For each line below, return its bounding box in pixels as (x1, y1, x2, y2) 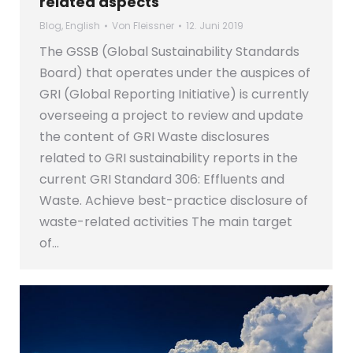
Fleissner (133, 19, 174, 33)
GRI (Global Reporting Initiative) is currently (39, 85, 309, 104)
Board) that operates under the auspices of (39, 64, 310, 83)
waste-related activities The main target (39, 213, 292, 232)
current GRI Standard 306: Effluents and (39, 170, 284, 189)
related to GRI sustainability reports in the (39, 149, 298, 168)
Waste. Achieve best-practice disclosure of (39, 191, 308, 210)
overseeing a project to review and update (39, 106, 303, 125)
